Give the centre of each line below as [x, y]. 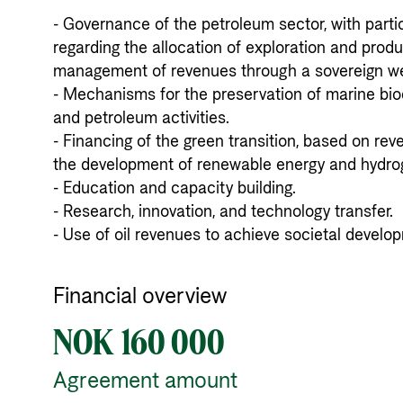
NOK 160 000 [139, 344]
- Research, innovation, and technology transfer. [225, 212]
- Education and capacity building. [177, 188]
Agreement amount [145, 381]
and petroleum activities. [143, 118]
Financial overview [140, 297]
